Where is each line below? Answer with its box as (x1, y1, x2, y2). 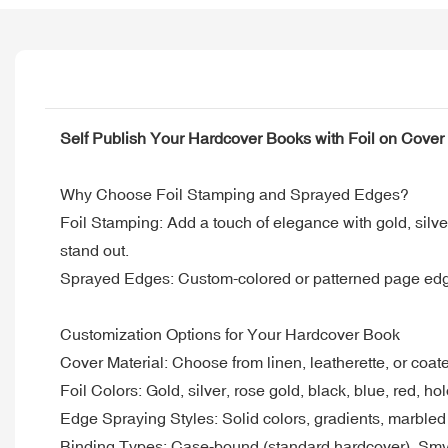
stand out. (60, 240, 129, 259)
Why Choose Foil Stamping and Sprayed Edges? (60, 184, 409, 203)
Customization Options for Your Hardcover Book (60, 324, 400, 343)
